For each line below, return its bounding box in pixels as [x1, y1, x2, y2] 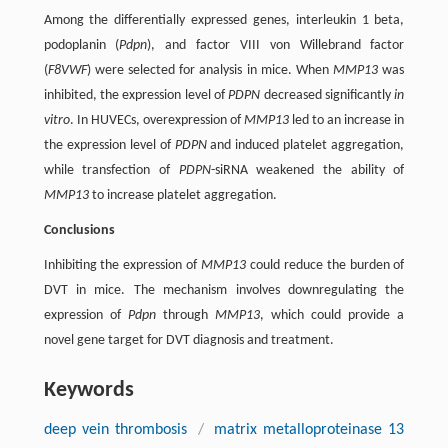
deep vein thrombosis [43, 421, 187, 438]
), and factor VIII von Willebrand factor [147, 37, 405, 53]
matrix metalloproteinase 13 [214, 421, 405, 438]
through [155, 307, 215, 323]
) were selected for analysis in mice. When [86, 62, 334, 78]
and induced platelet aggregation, [206, 137, 405, 153]
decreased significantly [260, 87, 395, 103]
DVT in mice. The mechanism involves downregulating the [43, 282, 405, 298]
